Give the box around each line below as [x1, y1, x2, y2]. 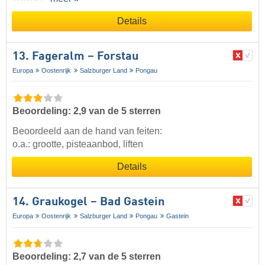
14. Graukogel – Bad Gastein [12, 196, 164, 208]
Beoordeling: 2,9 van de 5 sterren [12, 105, 161, 116]
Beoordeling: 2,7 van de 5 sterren [12, 251, 161, 262]
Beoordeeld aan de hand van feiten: [12, 125, 162, 136]
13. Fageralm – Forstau [12, 50, 138, 63]
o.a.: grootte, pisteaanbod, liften [12, 138, 143, 149]
